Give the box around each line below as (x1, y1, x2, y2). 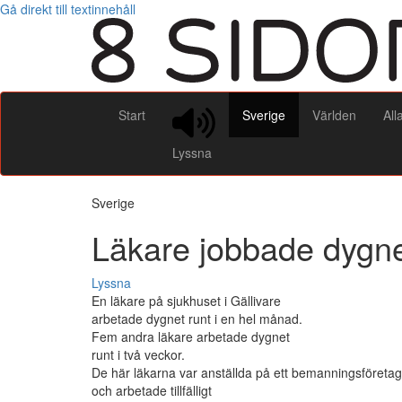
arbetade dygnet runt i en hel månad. (92, 310, 302, 328)
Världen (312, 105, 356, 124)
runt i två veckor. (92, 345, 185, 364)
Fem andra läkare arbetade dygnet (92, 328, 290, 346)
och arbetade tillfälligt (92, 381, 212, 400)
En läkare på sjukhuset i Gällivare (92, 292, 281, 310)
